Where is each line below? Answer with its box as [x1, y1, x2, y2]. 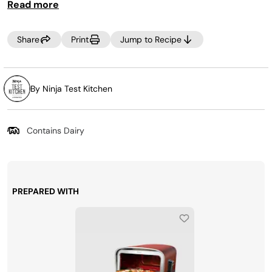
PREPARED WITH [12, 186, 79, 197]
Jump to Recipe [120, 34, 182, 45]
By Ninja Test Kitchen [30, 83, 112, 94]
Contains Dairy [27, 125, 84, 136]
